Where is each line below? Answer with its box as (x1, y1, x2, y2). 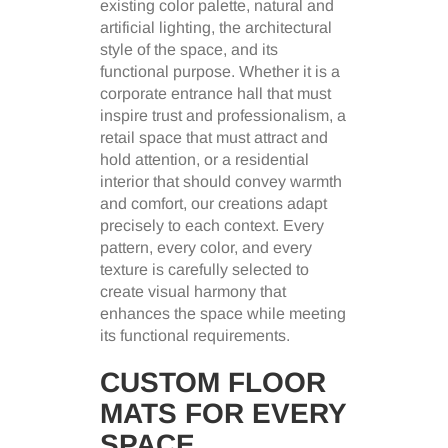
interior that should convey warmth (100, 173, 342, 191)
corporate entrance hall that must (100, 85, 331, 103)
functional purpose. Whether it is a (100, 63, 340, 81)
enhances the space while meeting (100, 305, 346, 323)
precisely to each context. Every (100, 217, 324, 235)
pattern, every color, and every (100, 239, 312, 257)
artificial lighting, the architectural (100, 19, 332, 37)
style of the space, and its (100, 41, 278, 59)
